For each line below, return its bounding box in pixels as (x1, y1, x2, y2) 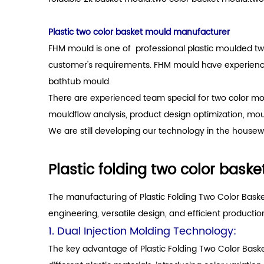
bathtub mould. (48, 75, 111, 88)
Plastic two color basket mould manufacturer (48, 25, 230, 39)
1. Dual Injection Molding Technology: (48, 223, 236, 240)
